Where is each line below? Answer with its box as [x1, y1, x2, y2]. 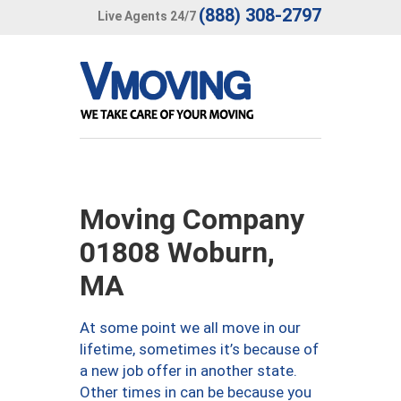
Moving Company [80, 202, 304, 236]
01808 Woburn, [80, 235, 275, 269]
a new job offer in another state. [80, 362, 297, 380]
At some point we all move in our [80, 319, 301, 337]
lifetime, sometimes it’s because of [80, 340, 319, 358]
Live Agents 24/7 [98, 8, 196, 23]
